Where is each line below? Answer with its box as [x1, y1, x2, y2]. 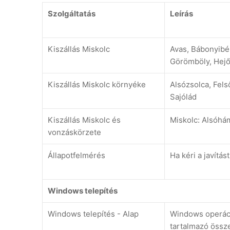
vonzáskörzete [48, 127, 101, 138]
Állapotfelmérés [48, 150, 105, 161]
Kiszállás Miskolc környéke [48, 80, 146, 90]
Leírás [170, 9, 193, 19]
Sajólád [170, 92, 197, 102]
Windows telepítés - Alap [48, 209, 139, 219]
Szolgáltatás [48, 9, 95, 19]
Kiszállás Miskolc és [48, 115, 121, 125]
